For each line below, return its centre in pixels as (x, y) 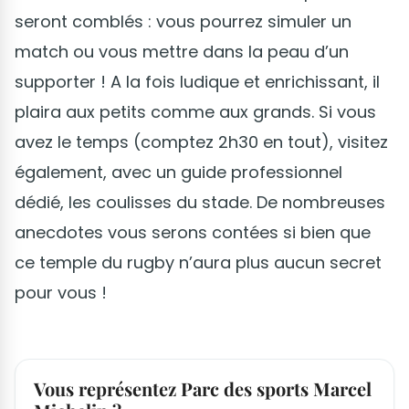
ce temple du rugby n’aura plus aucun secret (198, 263)
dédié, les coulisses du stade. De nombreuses (200, 203)
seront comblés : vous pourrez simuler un (183, 22)
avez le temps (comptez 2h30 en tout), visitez (201, 142)
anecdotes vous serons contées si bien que (193, 233)
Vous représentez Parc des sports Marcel (203, 389)
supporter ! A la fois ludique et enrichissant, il (197, 82)
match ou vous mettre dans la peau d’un (182, 52)
